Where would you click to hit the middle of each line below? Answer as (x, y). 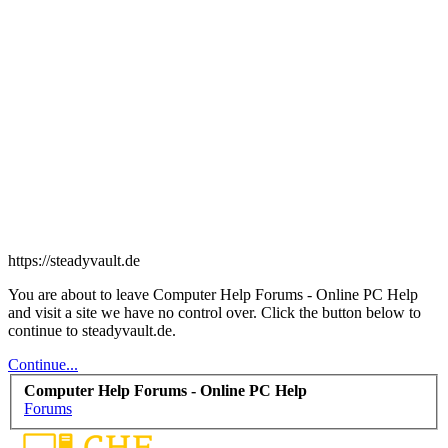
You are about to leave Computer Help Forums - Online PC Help (213, 294)
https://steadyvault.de (74, 260)
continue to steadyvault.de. (92, 330)
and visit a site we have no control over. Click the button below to (214, 312)
